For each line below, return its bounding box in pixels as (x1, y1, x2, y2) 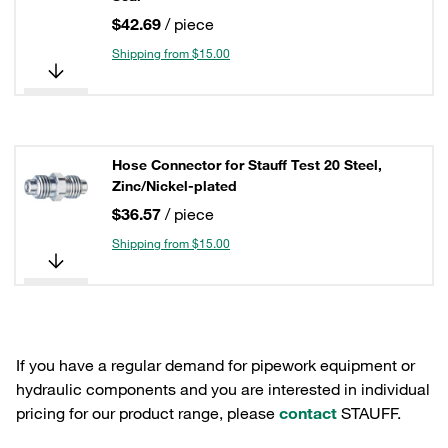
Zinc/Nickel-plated (112, 177, 237, 195)
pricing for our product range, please (16, 403, 279, 423)
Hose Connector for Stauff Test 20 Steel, (112, 156, 382, 174)
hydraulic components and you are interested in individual (16, 379, 430, 399)
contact (279, 403, 337, 423)
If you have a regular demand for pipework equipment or (16, 355, 415, 375)
